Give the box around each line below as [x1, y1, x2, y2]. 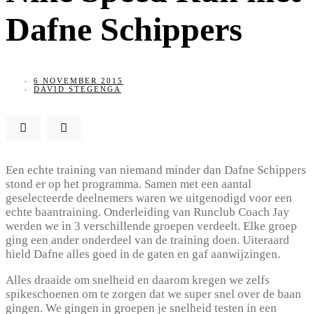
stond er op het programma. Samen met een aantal [6, 177, 252, 191]
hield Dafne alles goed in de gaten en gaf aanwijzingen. [6, 247, 280, 261]
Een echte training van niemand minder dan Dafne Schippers [6, 163, 306, 177]
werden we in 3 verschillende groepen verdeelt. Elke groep [6, 219, 297, 233]
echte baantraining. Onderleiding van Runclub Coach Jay [6, 205, 289, 219]
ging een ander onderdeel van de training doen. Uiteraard [6, 233, 289, 247]
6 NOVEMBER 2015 [34, 76, 123, 85]
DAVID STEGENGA [34, 84, 121, 93]
